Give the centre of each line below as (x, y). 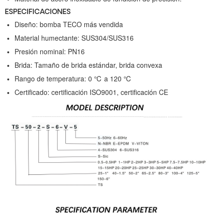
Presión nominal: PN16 (50, 51)
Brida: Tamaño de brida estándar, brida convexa (88, 65)
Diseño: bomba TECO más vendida (69, 24)
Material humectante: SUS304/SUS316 (74, 38)
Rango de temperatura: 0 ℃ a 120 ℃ (73, 78)
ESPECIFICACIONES (38, 12)
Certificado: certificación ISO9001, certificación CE (91, 92)
